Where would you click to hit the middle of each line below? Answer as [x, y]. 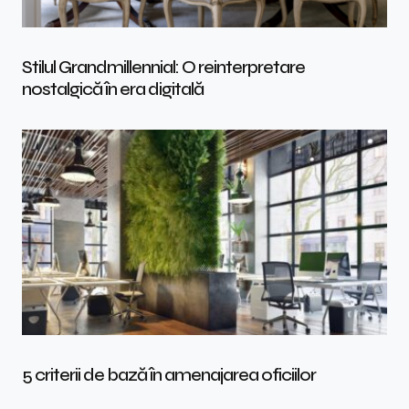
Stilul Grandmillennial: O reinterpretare [163, 68]
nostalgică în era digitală [113, 89]
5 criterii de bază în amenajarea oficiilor [169, 375]
